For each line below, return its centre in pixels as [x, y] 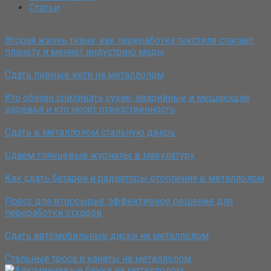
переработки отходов [54, 212]
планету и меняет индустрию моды [85, 51]
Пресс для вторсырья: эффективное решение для [119, 201]
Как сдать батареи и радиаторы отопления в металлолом [135, 178]
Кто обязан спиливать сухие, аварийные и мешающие [127, 97]
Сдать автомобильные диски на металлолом [107, 235]
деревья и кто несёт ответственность [90, 109]
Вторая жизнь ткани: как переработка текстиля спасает [129, 40]
